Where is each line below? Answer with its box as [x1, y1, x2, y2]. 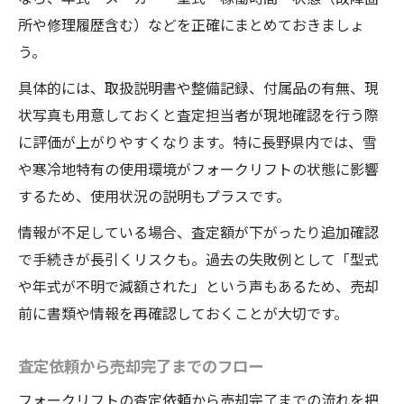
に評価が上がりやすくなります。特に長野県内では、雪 [18, 131, 377, 153]
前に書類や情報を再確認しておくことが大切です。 [18, 302, 348, 325]
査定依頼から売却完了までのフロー [18, 353, 263, 378]
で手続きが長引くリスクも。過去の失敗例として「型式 [18, 248, 379, 271]
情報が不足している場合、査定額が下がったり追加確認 [18, 221, 379, 243]
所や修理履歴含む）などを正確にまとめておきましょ [18, 14, 364, 36]
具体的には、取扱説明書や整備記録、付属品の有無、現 [18, 77, 379, 99]
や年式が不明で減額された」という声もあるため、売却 [18, 275, 379, 298]
